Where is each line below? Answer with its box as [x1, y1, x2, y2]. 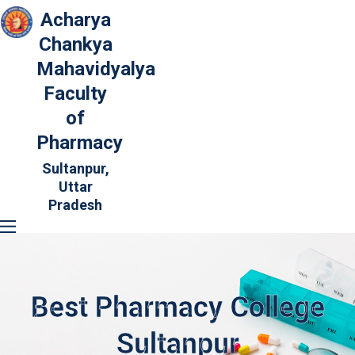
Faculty [44, 82, 107, 105]
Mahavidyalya [36, 58, 155, 80]
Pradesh [48, 197, 102, 213]
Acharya [40, 9, 111, 31]
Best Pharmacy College [30, 291, 325, 324]
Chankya [38, 33, 113, 55]
